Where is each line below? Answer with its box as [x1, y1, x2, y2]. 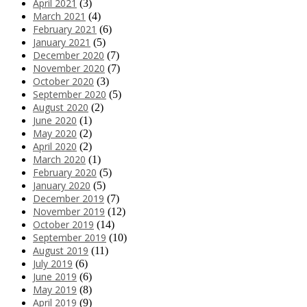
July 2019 [33, 256, 73, 270]
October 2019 [33, 217, 94, 231]
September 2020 [33, 87, 106, 101]
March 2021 [33, 9, 86, 23]
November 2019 [33, 204, 105, 218]
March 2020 [33, 152, 86, 166]
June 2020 [33, 113, 77, 127]
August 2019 [33, 243, 88, 257]
